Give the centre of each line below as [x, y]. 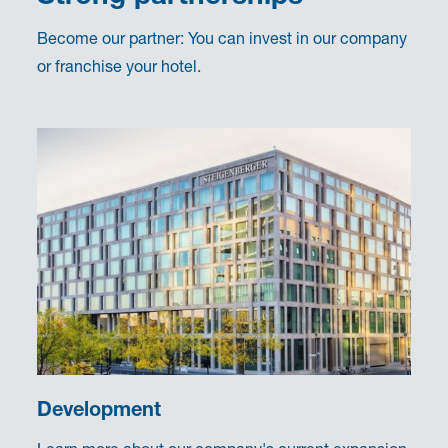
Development [99, 408]
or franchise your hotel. [119, 65]
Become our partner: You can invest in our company [222, 37]
